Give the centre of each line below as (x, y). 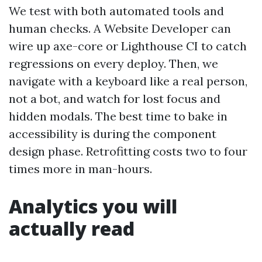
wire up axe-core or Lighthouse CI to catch (128, 46)
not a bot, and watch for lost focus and (115, 99)
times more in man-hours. (80, 169)
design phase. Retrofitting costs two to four (128, 151)
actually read (72, 228)
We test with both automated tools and (116, 11)
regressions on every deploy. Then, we (113, 63)
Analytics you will (93, 206)
